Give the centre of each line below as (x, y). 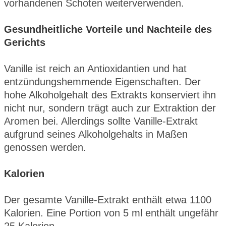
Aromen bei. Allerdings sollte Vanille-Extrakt (101, 121)
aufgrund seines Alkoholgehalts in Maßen (96, 134)
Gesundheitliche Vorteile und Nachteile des (108, 29)
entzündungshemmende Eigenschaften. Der (102, 81)
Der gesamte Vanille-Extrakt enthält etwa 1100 (108, 200)
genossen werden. (45, 147)
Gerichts (25, 42)
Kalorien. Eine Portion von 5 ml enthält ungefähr (111, 213)
